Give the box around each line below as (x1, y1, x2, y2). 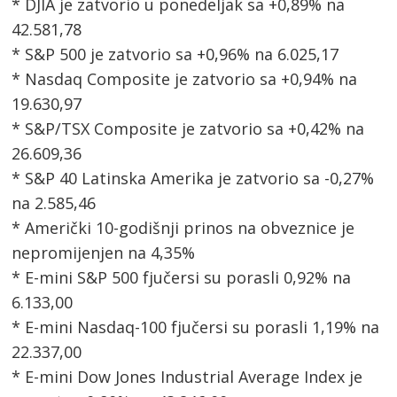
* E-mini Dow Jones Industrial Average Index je (12, 366, 363, 388)
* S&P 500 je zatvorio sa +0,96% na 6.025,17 (12, 43, 339, 66)
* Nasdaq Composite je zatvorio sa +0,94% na (12, 68, 358, 90)
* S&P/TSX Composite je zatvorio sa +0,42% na (12, 118, 365, 140)
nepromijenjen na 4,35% (12, 242, 196, 264)
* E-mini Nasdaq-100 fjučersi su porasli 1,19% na (12, 316, 380, 339)
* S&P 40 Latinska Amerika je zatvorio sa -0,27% (12, 167, 375, 190)
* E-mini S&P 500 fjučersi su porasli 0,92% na (12, 267, 352, 289)
